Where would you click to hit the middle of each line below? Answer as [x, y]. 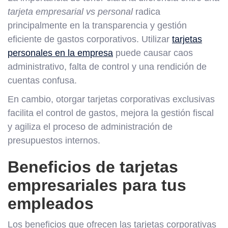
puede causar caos [153, 53]
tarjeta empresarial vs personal [70, 11]
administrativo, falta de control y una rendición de [107, 66]
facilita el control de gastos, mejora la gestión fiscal [111, 113]
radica [147, 11]
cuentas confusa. [42, 80]
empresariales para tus [97, 185]
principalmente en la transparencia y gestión [97, 25]
